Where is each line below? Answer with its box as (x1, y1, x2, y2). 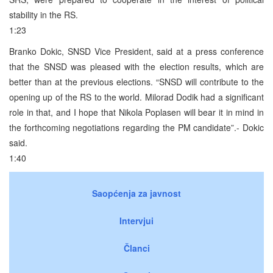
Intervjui (119, 214, 154, 227)
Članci (123, 241, 150, 254)
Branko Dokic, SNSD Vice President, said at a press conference (9, 44, 264, 57)
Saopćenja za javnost (92, 186, 181, 199)
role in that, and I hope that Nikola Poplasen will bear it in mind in (9, 105, 264, 118)
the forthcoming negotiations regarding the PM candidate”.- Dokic (9, 121, 264, 133)
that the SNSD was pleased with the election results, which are (9, 60, 264, 73)
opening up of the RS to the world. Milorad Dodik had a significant (9, 90, 264, 103)
